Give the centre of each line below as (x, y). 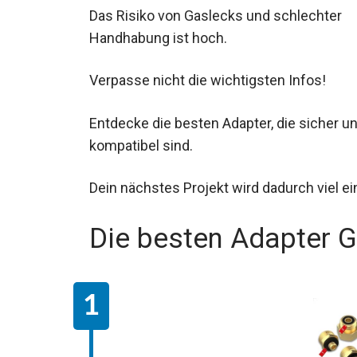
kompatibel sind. (141, 145)
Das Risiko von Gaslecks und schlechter (216, 16)
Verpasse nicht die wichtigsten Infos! (208, 80)
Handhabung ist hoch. (158, 38)
